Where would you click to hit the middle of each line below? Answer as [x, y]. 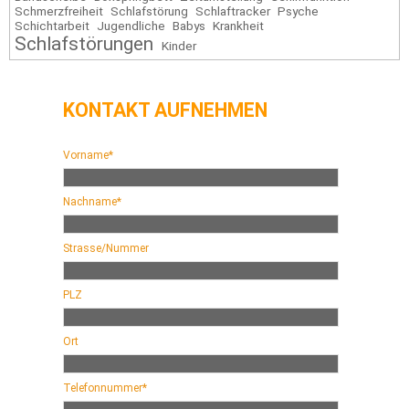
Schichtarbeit [52, 25]
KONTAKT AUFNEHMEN [165, 110]
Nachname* [92, 201]
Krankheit [238, 25]
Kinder [179, 45]
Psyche [298, 10]
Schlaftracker [233, 10]
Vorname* [88, 155]
